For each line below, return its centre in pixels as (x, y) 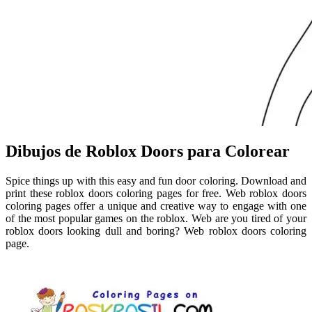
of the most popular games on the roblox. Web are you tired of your (156, 219)
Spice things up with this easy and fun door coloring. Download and (156, 181)
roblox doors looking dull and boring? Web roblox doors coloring (156, 231)
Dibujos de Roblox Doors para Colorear (148, 151)
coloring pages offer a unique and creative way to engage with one (156, 206)
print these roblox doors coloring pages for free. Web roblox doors (156, 194)
